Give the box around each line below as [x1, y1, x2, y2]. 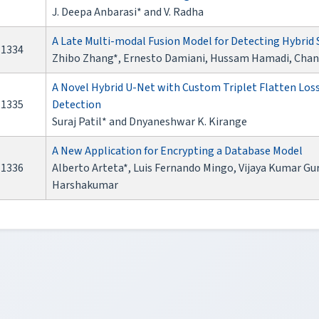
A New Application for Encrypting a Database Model [52, 143, 303, 159]
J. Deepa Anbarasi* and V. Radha [52, 4, 204, 21]
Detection [52, 97, 101, 113]
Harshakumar [52, 177, 118, 194]
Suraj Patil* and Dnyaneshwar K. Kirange [52, 114, 247, 130]
